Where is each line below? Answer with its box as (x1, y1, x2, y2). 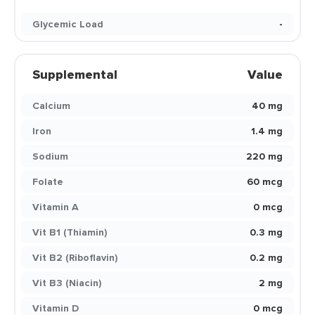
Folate (32, 174, 63, 188)
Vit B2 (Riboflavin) (32, 250, 117, 264)
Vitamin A (32, 200, 79, 214)
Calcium (32, 98, 70, 112)
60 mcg (247, 174, 283, 188)
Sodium (32, 149, 68, 163)
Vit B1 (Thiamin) (32, 225, 107, 239)
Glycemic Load (32, 17, 103, 31)
